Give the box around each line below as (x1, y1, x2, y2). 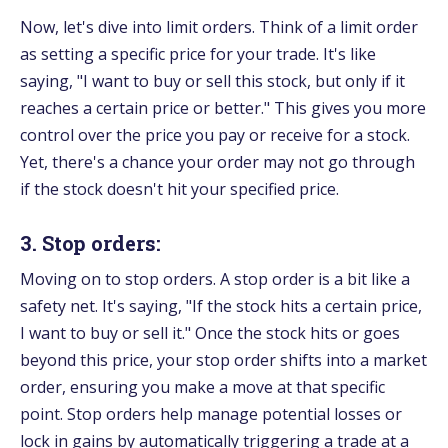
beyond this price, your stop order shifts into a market (20, 348, 427, 371)
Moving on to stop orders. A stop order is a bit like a (20, 267, 410, 290)
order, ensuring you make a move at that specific (20, 375, 385, 398)
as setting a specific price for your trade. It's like (20, 42, 376, 65)
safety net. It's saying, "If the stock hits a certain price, (20, 294, 422, 317)
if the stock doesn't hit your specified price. (20, 177, 339, 200)
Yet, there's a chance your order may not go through (20, 150, 415, 173)
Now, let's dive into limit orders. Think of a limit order (20, 15, 418, 38)
